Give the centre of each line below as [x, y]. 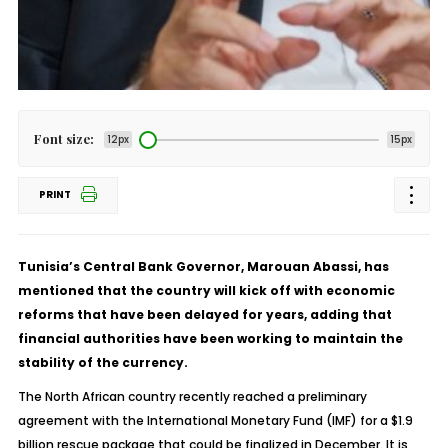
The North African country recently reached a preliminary [192, 396]
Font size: [63, 138]
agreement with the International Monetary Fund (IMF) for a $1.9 [215, 420]
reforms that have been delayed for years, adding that [204, 314]
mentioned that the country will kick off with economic [206, 290]
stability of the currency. [102, 362]
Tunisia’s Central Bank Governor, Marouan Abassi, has [203, 266]
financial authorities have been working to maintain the [210, 338]
